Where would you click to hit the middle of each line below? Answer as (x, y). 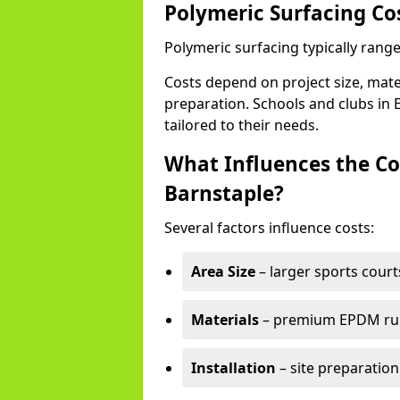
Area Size (223, 271)
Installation (233, 368)
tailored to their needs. (242, 125)
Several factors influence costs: (269, 228)
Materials (225, 320)
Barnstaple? (224, 193)
